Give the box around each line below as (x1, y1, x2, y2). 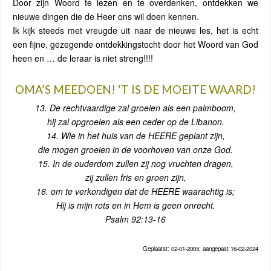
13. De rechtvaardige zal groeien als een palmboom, (35, 102, 236, 114)
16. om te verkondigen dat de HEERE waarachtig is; (36, 185, 235, 197)
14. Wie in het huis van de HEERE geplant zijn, (46, 129, 225, 142)
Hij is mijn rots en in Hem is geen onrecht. (56, 199, 215, 211)
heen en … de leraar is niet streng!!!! (13, 52, 153, 64)
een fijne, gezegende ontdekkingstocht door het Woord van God (13, 38, 258, 50)
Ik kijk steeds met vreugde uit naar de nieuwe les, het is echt (13, 24, 258, 36)
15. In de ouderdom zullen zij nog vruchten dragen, (38, 157, 233, 169)
